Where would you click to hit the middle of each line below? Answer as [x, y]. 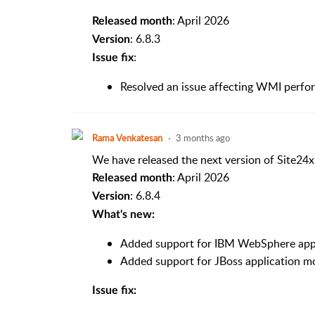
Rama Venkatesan [127, 137]
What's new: [123, 214]
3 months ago [202, 137]
